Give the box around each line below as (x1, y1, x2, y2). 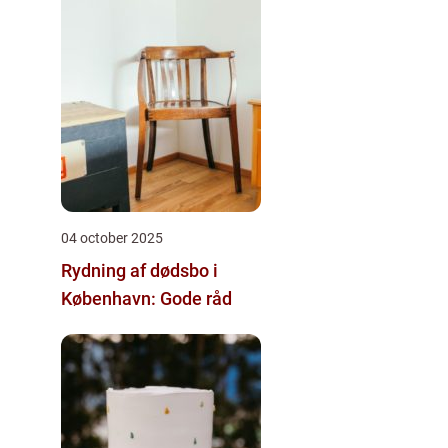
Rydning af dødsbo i (61, 259, 218, 281)
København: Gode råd (61, 287, 232, 309)
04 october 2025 (61, 229, 163, 246)
